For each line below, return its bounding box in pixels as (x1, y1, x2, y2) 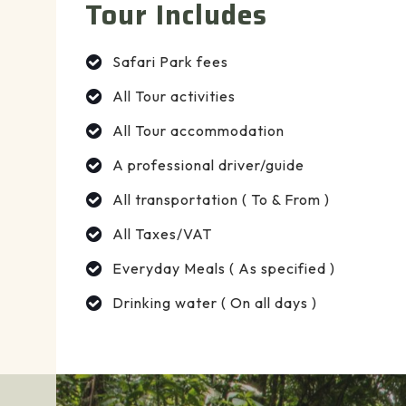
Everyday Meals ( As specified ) (112, 259, 335, 278)
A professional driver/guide (112, 156, 304, 175)
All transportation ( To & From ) (112, 190, 330, 209)
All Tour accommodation (112, 121, 285, 140)
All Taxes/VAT (112, 225, 212, 244)
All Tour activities (112, 87, 236, 106)
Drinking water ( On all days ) (112, 294, 317, 313)
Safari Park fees (112, 53, 228, 72)
